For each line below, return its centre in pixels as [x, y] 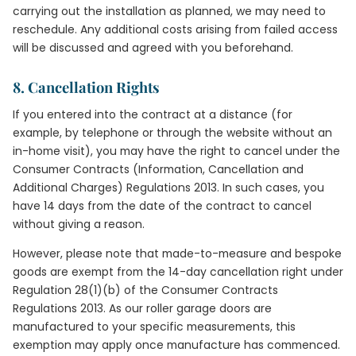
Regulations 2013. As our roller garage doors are [142, 308]
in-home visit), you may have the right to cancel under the [176, 151]
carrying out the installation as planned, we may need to [169, 11]
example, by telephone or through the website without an [172, 133]
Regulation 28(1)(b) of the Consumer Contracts [145, 290]
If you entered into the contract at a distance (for [153, 114]
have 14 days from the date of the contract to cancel [162, 206]
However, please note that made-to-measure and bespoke [177, 253]
